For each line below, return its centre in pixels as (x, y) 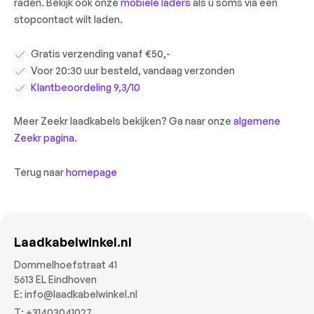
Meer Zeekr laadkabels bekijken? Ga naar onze (124, 121)
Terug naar (40, 172)
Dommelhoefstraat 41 (66, 265)
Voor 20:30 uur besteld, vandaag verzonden (133, 70)
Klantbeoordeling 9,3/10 (86, 87)
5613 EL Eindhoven (55, 280)
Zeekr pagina (44, 138)
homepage (91, 172)
